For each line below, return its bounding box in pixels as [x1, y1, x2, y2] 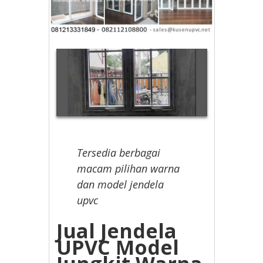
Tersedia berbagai [77, 145, 161, 160]
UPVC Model [56, 233, 180, 261]
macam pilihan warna [77, 161, 180, 176]
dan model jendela [77, 177, 164, 191]
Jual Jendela [56, 217, 177, 244]
